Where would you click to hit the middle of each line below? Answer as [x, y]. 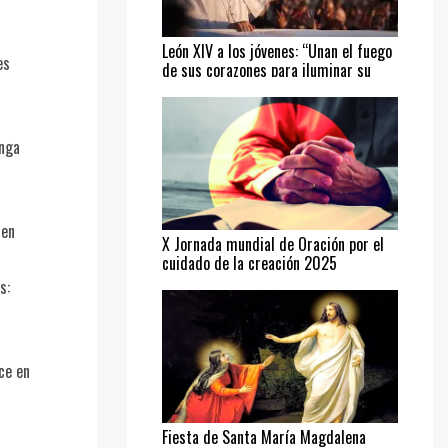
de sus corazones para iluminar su [266, 69]
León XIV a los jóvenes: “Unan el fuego [277, 50]
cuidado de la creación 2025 [249, 262]
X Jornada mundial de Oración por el [273, 243]
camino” [187, 88]
